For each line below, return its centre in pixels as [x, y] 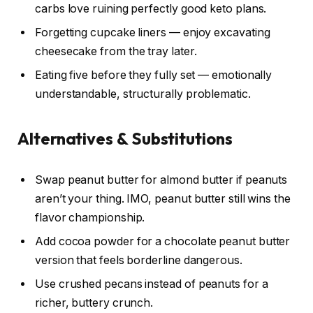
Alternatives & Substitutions [125, 138]
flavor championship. [90, 218]
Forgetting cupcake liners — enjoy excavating [153, 33]
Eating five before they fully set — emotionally [154, 75]
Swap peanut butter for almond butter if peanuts [161, 180]
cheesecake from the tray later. [116, 52]
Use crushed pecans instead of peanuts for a [152, 284]
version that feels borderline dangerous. [139, 261]
